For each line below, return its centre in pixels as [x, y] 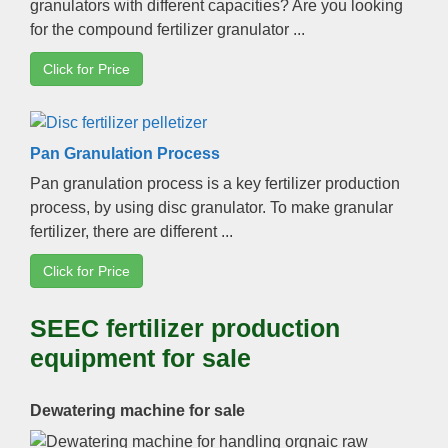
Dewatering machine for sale [137, 411]
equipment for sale [140, 357]
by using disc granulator [178, 207]
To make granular [331, 207]
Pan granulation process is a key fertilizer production [215, 183]
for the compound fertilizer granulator [159, 29]
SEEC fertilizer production [185, 327]
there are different [155, 231]
